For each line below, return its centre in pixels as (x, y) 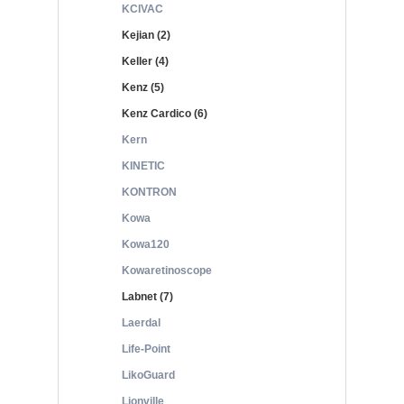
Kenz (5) (143, 87)
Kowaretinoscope (167, 271)
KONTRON (149, 192)
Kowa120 (146, 244)
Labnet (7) (147, 297)
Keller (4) (145, 61)
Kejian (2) (146, 35)
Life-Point (146, 349)
